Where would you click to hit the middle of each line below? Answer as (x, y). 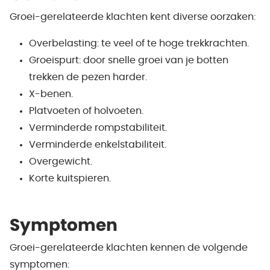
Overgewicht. (61, 162)
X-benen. (51, 94)
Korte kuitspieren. (70, 178)
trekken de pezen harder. (88, 77)
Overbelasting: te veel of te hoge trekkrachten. (139, 43)
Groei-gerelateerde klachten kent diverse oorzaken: (133, 17)
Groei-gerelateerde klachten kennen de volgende (129, 248)
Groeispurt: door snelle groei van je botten (129, 60)
